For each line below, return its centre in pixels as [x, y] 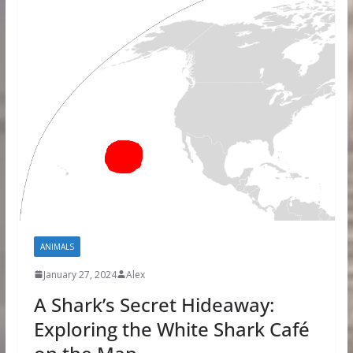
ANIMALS [57, 246]
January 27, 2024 [80, 274]
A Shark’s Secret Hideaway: [154, 304]
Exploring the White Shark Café [171, 329]
